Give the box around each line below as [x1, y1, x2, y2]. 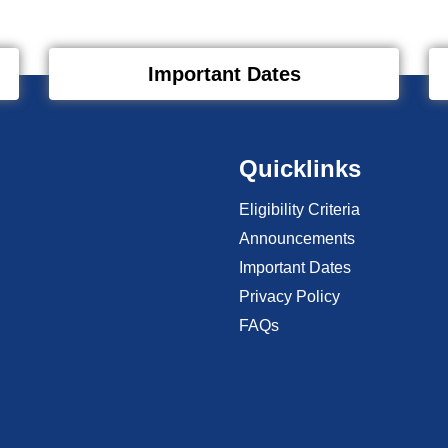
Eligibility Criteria [239, 200, 360, 218]
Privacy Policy [239, 287, 340, 305]
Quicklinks [239, 154, 361, 182]
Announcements [239, 229, 355, 247]
